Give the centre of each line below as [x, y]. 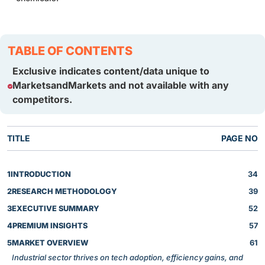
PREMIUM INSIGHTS [50, 225]
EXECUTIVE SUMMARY [56, 208]
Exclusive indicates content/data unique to [111, 71]
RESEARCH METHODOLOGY [64, 191]
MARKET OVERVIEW [50, 243]
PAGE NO [240, 138]
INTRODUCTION [41, 174]
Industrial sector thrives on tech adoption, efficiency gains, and [127, 257]
